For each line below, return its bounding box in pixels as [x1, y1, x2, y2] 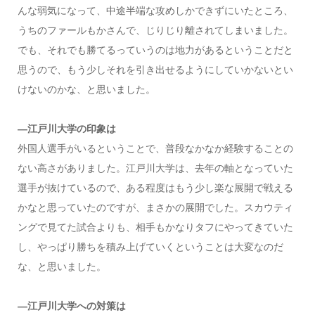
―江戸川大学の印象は [17, 122, 116, 134]
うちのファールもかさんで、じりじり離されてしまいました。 [17, 24, 293, 36]
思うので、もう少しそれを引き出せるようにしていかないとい [17, 63, 293, 75]
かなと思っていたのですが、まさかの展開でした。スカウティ [17, 201, 293, 213]
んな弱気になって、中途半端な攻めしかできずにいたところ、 [17, 4, 293, 16]
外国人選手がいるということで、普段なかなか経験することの [17, 142, 293, 154]
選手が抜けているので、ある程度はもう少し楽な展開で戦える [17, 181, 293, 193]
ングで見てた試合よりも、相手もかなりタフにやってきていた [17, 221, 293, 233]
